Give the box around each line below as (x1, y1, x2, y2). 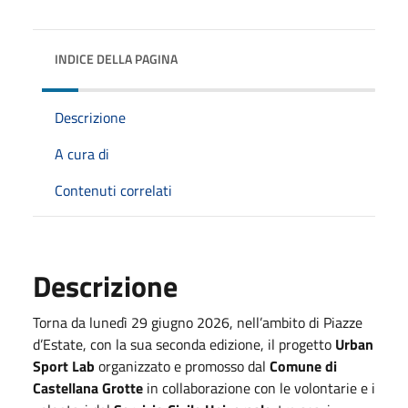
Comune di (270, 354, 337, 377)
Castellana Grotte (33, 376, 143, 399)
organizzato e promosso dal (95, 354, 270, 377)
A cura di (55, 142, 109, 165)
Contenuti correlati (55, 178, 172, 201)
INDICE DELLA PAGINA (55, 48, 178, 68)
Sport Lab (33, 354, 95, 377)
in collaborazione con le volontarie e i (143, 376, 375, 399)
